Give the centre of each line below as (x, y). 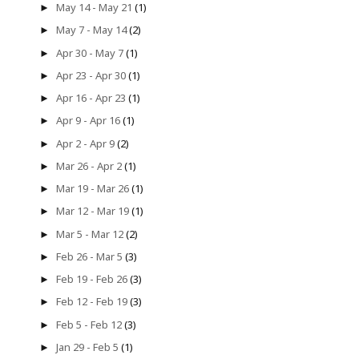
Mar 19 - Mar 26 (93, 189)
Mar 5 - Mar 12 (90, 234)
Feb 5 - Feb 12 (89, 324)
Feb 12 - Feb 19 (92, 302)
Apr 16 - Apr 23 (91, 98)
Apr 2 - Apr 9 (86, 143)
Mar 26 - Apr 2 (89, 165)
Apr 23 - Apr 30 (91, 75)
